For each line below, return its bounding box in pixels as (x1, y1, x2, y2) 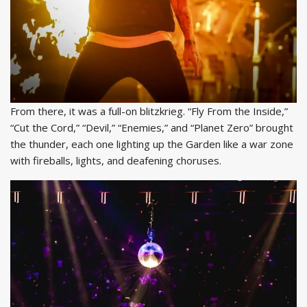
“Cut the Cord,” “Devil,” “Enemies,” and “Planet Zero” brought (10, 120, 293, 134)
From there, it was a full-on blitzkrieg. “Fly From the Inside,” (10, 103, 288, 118)
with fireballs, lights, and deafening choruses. (10, 153, 224, 167)
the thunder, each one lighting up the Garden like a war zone (10, 136, 293, 151)
